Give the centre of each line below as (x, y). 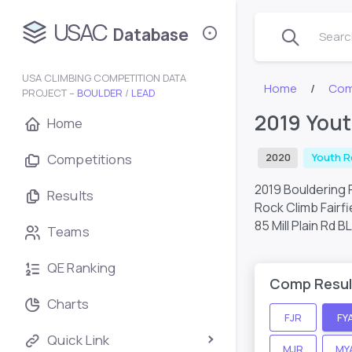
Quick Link (79, 340)
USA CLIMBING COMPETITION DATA (104, 78)
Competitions (90, 159)
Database (151, 35)
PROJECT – (49, 93)
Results (71, 195)
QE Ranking (82, 268)
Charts (68, 304)
